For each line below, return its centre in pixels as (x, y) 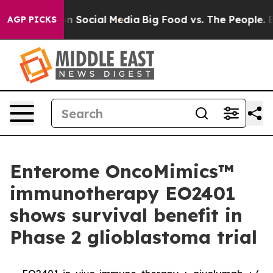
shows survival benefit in (126, 215)
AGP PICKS (32, 19)
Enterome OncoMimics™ (122, 171)
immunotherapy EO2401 (123, 193)
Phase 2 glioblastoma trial (133, 237)
